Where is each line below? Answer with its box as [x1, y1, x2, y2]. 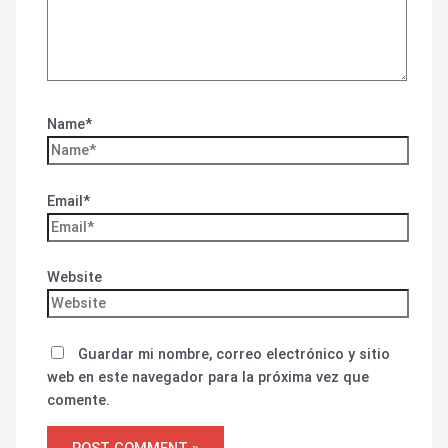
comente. [47, 390, 111, 409]
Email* [47, 191, 91, 210]
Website [47, 268, 103, 287]
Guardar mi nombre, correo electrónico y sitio [78, 344, 391, 363]
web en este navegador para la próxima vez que [47, 367, 370, 386]
